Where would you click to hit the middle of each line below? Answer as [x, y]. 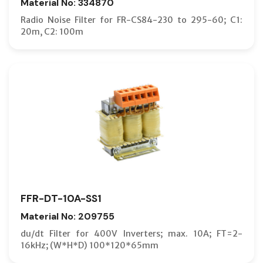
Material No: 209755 [68, 216]
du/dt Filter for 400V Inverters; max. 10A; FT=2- [131, 233]
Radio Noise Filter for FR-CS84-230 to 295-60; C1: [131, 20]
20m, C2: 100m [52, 31]
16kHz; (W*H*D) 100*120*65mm [90, 245]
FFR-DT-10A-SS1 [61, 198]
